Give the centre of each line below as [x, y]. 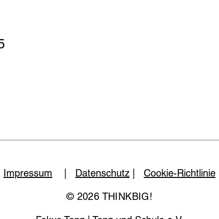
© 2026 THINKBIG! [109, 197]
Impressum [28, 173]
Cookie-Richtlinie [180, 173]
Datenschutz [102, 173]
